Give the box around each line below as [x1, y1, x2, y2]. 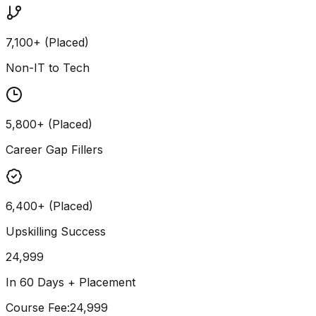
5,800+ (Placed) [6, 116, 92, 131]
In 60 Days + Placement [6, 274, 135, 289]
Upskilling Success [6, 224, 106, 238]
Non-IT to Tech [6, 60, 90, 75]
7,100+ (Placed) [6, 35, 89, 49]
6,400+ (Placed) [6, 198, 93, 213]
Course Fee [6, 300, 67, 315]
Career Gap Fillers [6, 142, 103, 157]
